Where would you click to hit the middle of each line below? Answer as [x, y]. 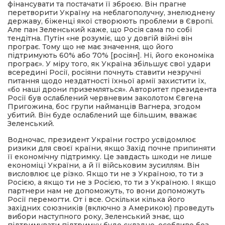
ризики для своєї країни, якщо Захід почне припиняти [111, 148]
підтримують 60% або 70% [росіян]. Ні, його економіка [111, 55]
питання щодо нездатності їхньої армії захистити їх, [107, 81]
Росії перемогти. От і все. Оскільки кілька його [96, 199]
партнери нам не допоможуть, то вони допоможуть [106, 191]
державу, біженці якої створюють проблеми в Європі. [110, 21]
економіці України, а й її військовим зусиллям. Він [103, 165]
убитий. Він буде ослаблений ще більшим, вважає [102, 115]
